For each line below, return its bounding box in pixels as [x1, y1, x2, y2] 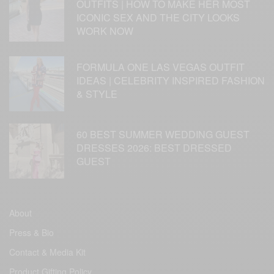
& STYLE [76, 87, 117, 102]
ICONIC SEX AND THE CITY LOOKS [76, 10, 240, 25]
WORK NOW [76, 24, 133, 39]
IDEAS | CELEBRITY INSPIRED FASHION [76, 73, 265, 88]
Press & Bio [9, 226, 54, 239]
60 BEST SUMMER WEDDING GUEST [76, 127, 250, 142]
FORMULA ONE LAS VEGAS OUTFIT [76, 60, 245, 75]
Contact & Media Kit [9, 246, 86, 259]
